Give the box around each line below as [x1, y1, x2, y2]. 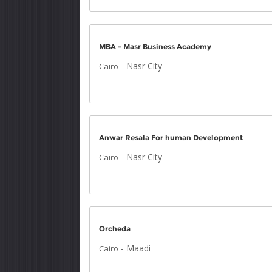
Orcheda [99, 224, 131, 233]
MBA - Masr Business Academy [99, 42, 211, 51]
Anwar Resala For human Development [99, 133, 243, 142]
